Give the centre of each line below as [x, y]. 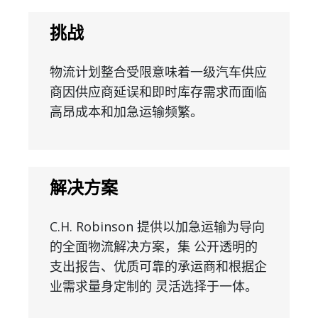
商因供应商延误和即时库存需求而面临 [158, 92]
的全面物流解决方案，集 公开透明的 [154, 246]
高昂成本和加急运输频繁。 [126, 111]
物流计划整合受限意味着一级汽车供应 [158, 72]
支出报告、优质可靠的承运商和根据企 [158, 266]
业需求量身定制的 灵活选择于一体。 [154, 286]
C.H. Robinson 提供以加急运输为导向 [157, 226]
